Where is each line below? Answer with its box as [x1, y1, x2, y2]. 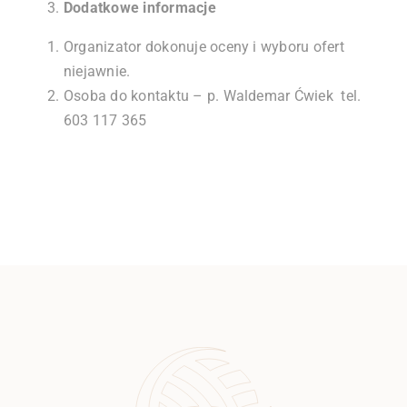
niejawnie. [63, 63, 131, 80]
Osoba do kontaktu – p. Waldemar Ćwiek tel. [63, 87, 362, 104]
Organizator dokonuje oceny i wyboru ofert [63, 38, 344, 55]
